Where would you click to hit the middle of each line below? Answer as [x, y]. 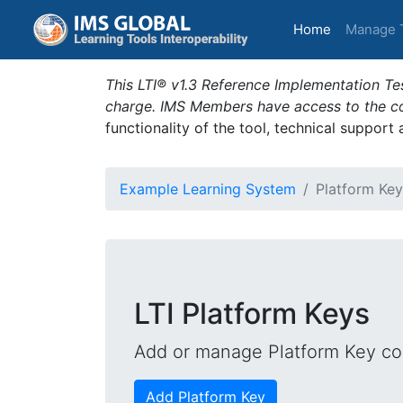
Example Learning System [208, 189]
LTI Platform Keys [252, 313]
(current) [358, 28]
